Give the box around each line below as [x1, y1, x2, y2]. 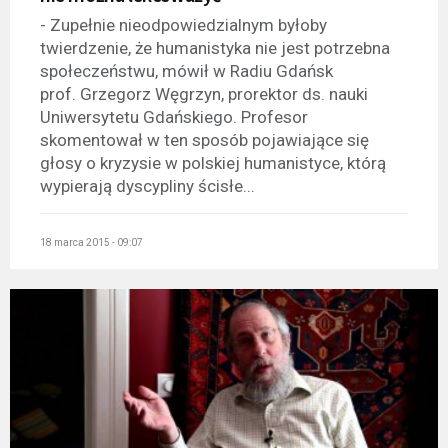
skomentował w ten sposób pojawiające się [40, 129, 369, 150]
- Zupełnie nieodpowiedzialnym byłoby [40, 14, 327, 35]
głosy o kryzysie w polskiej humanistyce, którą [40, 152, 386, 173]
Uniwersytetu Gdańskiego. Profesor [40, 106, 308, 127]
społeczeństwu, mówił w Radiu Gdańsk [40, 60, 333, 81]
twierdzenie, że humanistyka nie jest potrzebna [40, 37, 390, 58]
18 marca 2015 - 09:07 [40, 237, 143, 249]
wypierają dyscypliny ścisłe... [40, 175, 255, 196]
